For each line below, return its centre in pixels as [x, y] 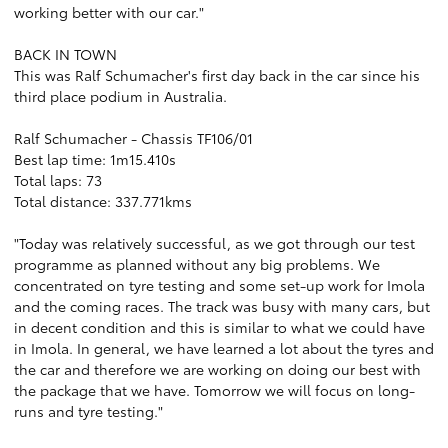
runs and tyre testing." [88, 411]
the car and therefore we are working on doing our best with [217, 369]
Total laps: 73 [58, 180]
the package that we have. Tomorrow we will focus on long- [214, 390]
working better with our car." [109, 12]
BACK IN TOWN [65, 54]
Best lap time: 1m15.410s [95, 159]
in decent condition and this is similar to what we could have [219, 327]
